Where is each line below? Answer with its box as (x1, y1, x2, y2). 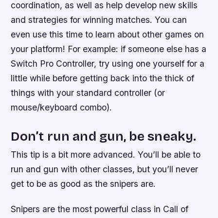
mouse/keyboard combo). (11, 102, 112, 113)
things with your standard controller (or (11, 88, 165, 98)
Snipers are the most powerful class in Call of (11, 203, 189, 214)
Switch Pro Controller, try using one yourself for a (11, 58, 205, 69)
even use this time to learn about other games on (11, 29, 204, 40)
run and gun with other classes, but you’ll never (11, 164, 199, 175)
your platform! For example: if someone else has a (11, 44, 207, 54)
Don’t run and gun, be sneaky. (11, 128, 197, 145)
